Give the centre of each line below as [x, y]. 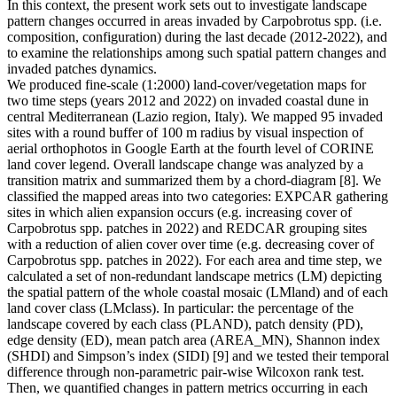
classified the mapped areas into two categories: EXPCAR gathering [198, 197]
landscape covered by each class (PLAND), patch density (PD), [185, 324]
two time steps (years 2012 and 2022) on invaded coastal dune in [188, 101]
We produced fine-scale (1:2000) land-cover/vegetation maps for [187, 85]
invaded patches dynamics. [82, 69]
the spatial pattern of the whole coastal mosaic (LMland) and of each [198, 292]
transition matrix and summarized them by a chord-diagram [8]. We [194, 181]
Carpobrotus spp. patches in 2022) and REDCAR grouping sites [187, 229]
